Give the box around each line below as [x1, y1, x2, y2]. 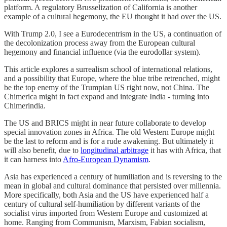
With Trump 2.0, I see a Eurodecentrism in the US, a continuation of [4, 29, 221, 38]
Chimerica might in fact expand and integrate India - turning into [4, 92, 209, 101]
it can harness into [4, 155, 63, 164]
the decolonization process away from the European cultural [4, 38, 195, 47]
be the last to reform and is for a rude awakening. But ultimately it [4, 136, 213, 145]
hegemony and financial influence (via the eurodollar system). [4, 47, 201, 56]
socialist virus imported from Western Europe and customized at [4, 208, 207, 217]
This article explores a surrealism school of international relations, [4, 64, 212, 73]
